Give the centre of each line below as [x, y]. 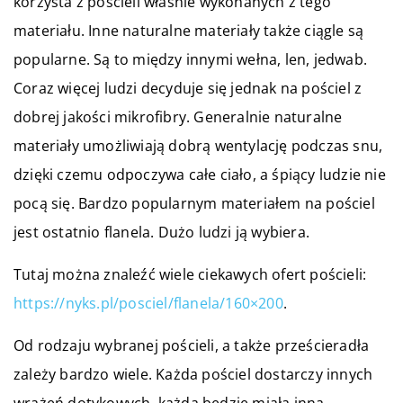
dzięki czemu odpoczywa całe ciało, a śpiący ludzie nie [200, 175]
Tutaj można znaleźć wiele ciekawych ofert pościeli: [190, 275]
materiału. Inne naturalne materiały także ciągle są [189, 31]
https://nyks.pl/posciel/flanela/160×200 [148, 304]
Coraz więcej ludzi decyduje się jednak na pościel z [188, 89]
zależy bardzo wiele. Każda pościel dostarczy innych [193, 375]
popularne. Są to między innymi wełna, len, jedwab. [191, 60]
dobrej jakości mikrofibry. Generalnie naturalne [178, 117]
